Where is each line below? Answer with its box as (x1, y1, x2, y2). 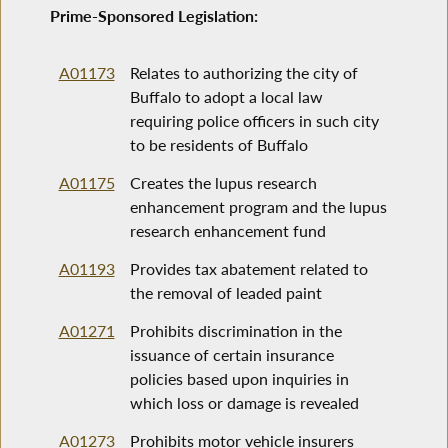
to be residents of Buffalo (129, 135, 308, 155)
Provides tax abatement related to (129, 259, 368, 279)
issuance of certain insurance (129, 345, 334, 365)
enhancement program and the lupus (129, 197, 387, 217)
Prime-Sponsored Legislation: (50, 6, 259, 27)
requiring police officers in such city (129, 111, 379, 131)
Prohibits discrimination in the (129, 321, 342, 341)
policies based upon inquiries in (129, 369, 349, 389)
